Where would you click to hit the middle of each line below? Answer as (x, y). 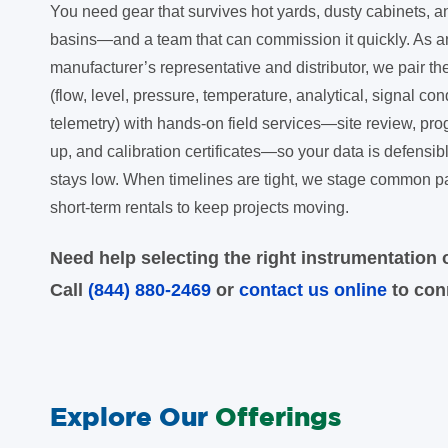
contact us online (313, 290)
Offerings (278, 416)
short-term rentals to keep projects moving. (199, 207)
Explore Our (132, 416)
